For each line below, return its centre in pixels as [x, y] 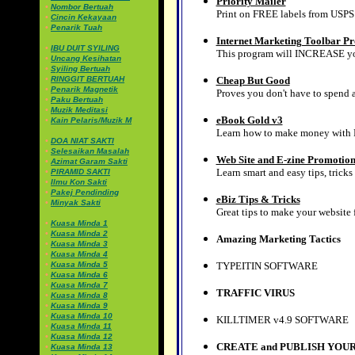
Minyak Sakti [76, 202]
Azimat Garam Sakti [89, 161]
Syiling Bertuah [80, 69]
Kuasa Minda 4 [79, 254]
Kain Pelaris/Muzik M [91, 120]
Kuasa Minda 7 [79, 285]
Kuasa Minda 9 [79, 305]
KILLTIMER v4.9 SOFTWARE [283, 320]
